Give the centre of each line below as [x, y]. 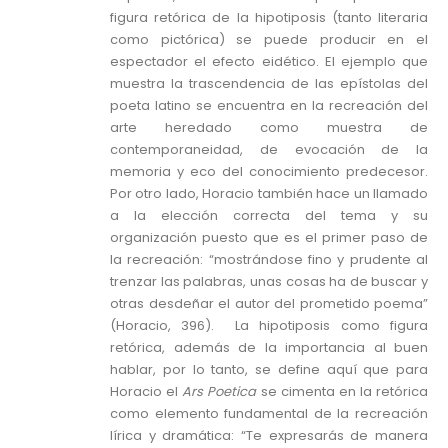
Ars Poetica [219, 392]
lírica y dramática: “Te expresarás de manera [269, 436]
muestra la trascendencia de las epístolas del [269, 84]
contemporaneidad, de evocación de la [269, 150]
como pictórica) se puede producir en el [269, 40]
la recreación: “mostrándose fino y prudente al [269, 260]
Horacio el [146, 392]
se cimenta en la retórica [342, 392]
